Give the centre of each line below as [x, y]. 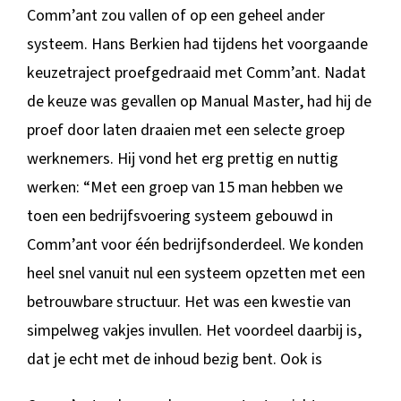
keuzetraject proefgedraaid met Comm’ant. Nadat [196, 73]
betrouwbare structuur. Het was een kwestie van [188, 302]
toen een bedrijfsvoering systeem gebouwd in [179, 216]
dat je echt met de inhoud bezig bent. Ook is [174, 359]
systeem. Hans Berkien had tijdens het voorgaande [197, 44]
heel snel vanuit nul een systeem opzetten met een [196, 273]
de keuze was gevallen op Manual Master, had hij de [199, 101]
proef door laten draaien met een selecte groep [185, 130]
